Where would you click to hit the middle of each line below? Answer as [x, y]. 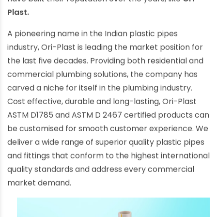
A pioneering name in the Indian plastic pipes [93, 38]
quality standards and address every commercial [101, 174]
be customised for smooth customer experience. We [108, 133]
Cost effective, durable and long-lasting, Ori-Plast [102, 106]
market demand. [39, 187]
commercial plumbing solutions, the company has [102, 79]
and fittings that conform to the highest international [108, 160]
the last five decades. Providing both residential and [105, 65]
